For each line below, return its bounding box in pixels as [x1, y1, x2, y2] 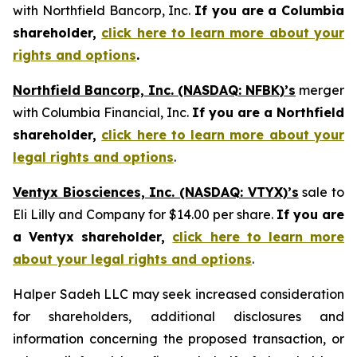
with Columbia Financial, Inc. [13, 104, 192, 120]
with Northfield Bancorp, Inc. [13, 2, 194, 18]
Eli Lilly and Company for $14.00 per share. [13, 206, 277, 222]
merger [296, 82, 344, 98]
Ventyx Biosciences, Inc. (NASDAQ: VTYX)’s [13, 184, 299, 200]
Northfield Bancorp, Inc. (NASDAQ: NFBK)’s [13, 82, 296, 98]
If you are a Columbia [194, 2, 344, 18]
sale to [298, 184, 345, 200]
